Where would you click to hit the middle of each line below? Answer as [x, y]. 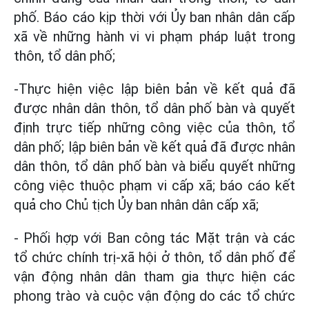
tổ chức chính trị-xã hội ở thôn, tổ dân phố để [154, 257]
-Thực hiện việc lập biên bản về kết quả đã [154, 89]
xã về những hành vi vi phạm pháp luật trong [154, 37]
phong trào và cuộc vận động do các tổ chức [154, 296]
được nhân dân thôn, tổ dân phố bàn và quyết [154, 108]
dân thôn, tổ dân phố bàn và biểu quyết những [154, 166]
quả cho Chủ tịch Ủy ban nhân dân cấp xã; [136, 205]
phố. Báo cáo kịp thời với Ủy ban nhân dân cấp [154, 17]
